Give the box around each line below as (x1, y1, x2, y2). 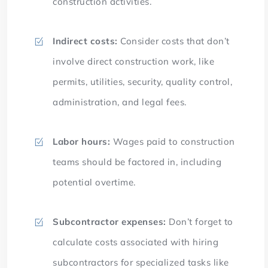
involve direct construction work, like (53, 56, 215, 68)
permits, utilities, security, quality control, (53, 76, 233, 88)
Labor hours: (53, 136, 111, 148)
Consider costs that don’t (120, 35, 230, 47)
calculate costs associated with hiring (53, 236, 219, 248)
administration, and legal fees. (53, 96, 190, 108)
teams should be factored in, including (53, 156, 222, 168)
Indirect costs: (53, 35, 121, 47)
